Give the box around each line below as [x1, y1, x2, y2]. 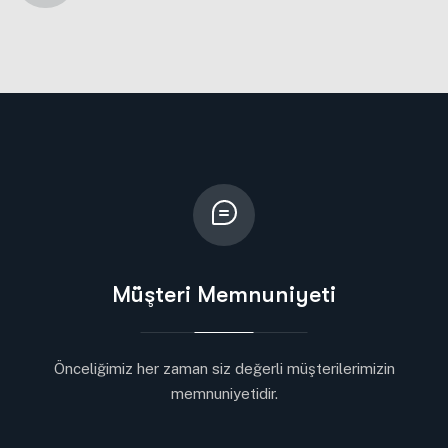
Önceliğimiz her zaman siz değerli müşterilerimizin [53, 360, 395, 377]
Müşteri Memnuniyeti [112, 281, 336, 308]
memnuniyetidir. [170, 385, 278, 402]
